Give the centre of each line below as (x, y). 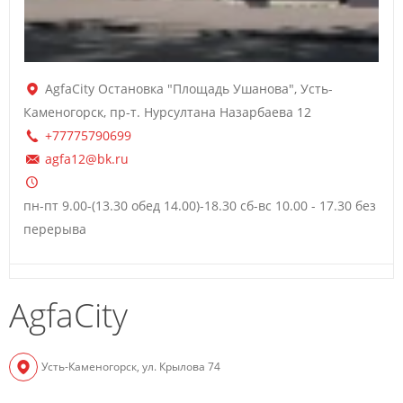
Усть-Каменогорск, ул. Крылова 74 (131, 366)
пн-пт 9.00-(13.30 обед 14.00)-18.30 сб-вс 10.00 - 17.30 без (200, 205)
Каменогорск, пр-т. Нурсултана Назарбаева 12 (167, 112)
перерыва (55, 228)
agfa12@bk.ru (86, 158)
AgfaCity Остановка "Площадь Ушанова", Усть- (188, 88)
